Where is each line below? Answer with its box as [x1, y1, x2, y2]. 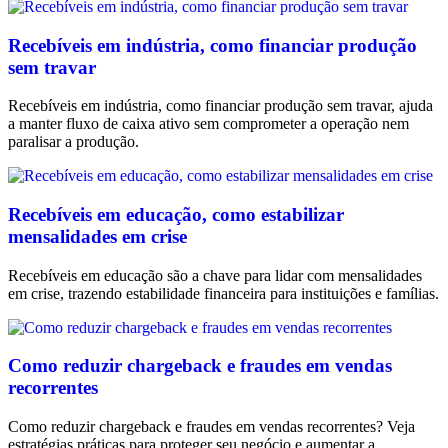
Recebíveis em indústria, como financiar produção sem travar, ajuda [8, 97, 433, 115]
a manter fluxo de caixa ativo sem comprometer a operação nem [8, 115, 409, 133]
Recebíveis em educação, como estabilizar [8, 203, 344, 225]
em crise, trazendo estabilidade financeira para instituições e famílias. [8, 284, 439, 302]
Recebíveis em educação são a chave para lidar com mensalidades [8, 266, 422, 284]
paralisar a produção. [8, 133, 139, 151]
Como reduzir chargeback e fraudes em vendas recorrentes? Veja [8, 418, 415, 436]
